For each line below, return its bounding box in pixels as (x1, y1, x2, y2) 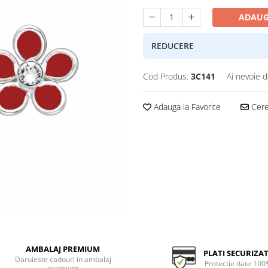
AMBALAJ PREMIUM (26, 243, 100, 254)
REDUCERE (151, 39, 194, 51)
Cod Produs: (143, 71, 188, 82)
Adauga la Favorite (151, 101, 221, 112)
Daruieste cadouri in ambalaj (14, 254, 111, 264)
